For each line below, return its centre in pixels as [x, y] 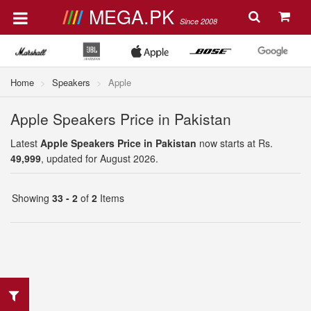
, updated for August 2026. [100, 158]
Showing [32, 198]
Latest [25, 143]
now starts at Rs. [235, 143]
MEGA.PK [134, 16]
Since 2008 [198, 21]
